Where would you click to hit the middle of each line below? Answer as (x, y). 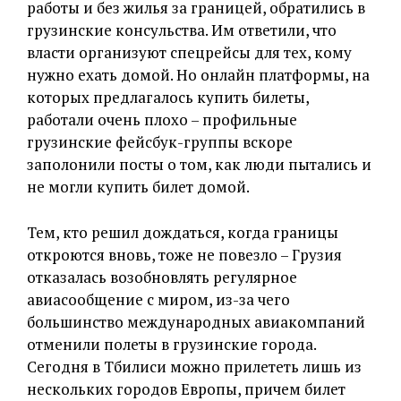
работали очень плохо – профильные (162, 119)
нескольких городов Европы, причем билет (186, 388)
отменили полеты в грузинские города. (171, 344)
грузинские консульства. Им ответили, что (182, 30)
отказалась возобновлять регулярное (162, 277)
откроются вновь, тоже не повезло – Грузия (184, 254)
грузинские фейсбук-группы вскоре (160, 141)
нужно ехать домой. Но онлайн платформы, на (198, 74)
